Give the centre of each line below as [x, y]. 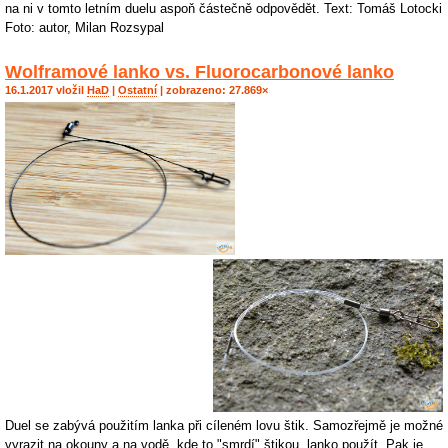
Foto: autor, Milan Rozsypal [84, 27]
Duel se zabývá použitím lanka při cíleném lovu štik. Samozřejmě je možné [224, 425]
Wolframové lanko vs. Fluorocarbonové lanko [199, 71]
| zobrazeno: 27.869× [212, 89]
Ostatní [137, 89]
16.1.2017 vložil [46, 89]
